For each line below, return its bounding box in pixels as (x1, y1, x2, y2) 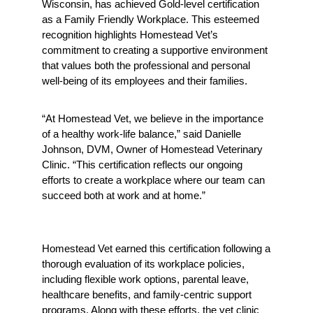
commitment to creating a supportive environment (41, 45, 268, 56)
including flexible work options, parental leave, (41, 274, 249, 285)
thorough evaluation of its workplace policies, (41, 259, 245, 270)
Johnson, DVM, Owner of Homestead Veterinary (41, 144, 263, 155)
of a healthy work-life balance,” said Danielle (41, 129, 241, 140)
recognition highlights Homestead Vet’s (41, 29, 218, 41)
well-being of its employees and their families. (41, 75, 247, 87)
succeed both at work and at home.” (41, 190, 205, 201)
